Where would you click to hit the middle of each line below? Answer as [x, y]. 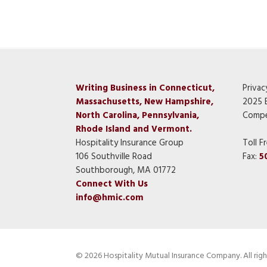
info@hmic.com [110, 198]
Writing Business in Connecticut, [145, 89]
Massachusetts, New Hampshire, [145, 102]
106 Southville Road [114, 157]
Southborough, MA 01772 [126, 171]
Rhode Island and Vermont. [134, 130]
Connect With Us [112, 184]
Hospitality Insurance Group [130, 143]
